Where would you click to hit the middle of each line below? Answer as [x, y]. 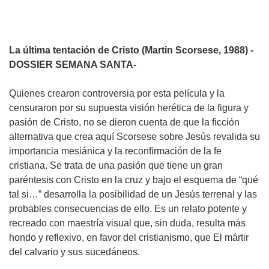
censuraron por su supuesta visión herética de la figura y [129, 107]
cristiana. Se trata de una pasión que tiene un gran [116, 165]
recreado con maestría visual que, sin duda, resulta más [127, 223]
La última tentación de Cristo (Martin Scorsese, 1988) [130, 50]
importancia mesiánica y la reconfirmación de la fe [115, 151]
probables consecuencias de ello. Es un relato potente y [128, 208]
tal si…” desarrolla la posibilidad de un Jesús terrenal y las [133, 194]
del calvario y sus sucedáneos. [80, 252]
